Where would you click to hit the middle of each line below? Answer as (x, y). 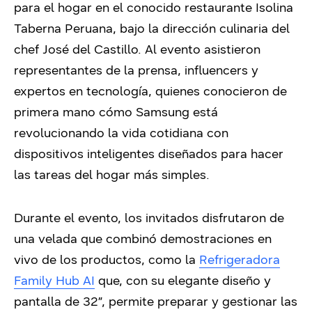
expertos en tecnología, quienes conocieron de (150, 91)
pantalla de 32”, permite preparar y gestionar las (156, 301)
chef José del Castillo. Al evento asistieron (137, 49)
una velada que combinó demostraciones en (143, 239)
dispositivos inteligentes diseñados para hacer (149, 154)
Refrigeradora (240, 259)
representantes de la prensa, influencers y (136, 70)
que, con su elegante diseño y (185, 280)
